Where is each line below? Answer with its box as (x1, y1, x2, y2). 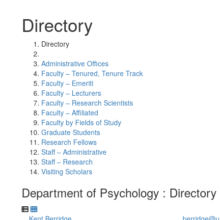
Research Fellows (41, 137, 97, 147)
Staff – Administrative (41, 147, 107, 157)
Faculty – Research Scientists (41, 98, 133, 108)
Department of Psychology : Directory (22, 184, 217, 201)
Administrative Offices (41, 58, 109, 68)
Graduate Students (41, 127, 100, 137)
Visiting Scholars (41, 166, 92, 176)
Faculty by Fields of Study (41, 117, 121, 127)
